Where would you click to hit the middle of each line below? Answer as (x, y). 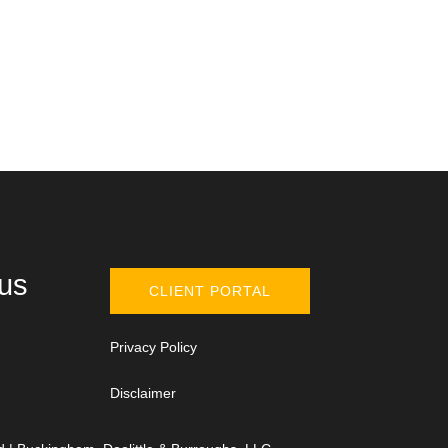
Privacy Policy (154, 346)
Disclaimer (143, 392)
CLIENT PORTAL (210, 290)
